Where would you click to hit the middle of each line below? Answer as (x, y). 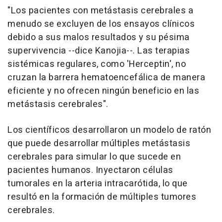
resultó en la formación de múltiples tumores (102, 197)
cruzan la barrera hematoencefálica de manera (106, 77)
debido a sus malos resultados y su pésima (99, 37)
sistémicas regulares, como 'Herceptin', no (97, 64)
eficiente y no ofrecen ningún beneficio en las (103, 91)
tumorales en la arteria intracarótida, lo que (98, 183)
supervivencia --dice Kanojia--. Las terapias (99, 51)
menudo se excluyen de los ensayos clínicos (101, 24)
